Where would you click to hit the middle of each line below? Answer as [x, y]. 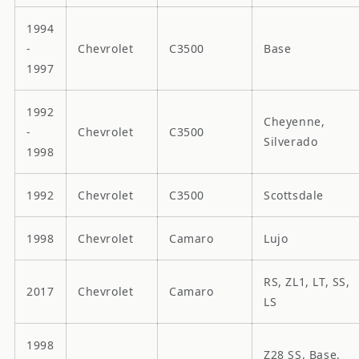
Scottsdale [294, 195]
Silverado [291, 141]
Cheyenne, [294, 121]
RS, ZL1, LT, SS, [307, 281]
